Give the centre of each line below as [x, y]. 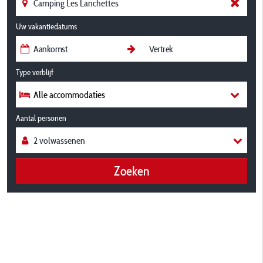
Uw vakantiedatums [46, 26]
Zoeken [131, 171]
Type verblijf [35, 72]
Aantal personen [41, 118]
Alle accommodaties [69, 95]
